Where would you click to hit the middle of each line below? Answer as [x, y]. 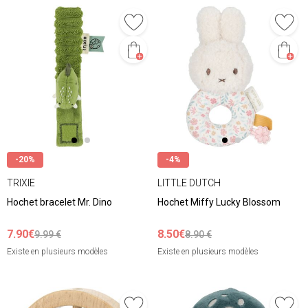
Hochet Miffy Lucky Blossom [219, 202]
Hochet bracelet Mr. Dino [59, 202]
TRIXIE [21, 183]
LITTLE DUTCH [189, 183]
